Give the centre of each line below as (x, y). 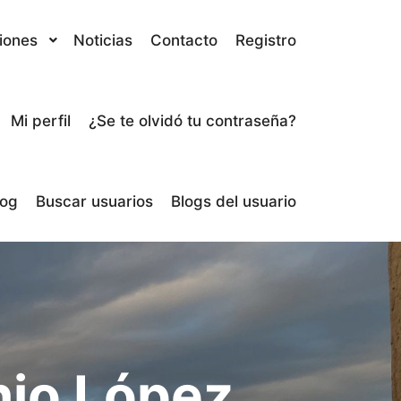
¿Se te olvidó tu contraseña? (192, 121)
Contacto (184, 40)
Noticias (103, 40)
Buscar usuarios (94, 201)
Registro (266, 40)
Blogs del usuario (234, 201)
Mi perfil (41, 121)
